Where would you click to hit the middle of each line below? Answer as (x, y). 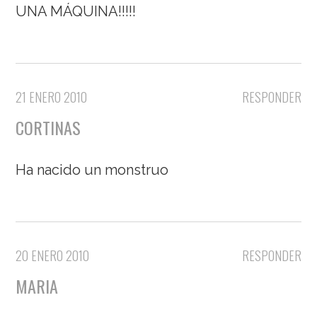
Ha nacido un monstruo (92, 170)
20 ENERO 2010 (53, 256)
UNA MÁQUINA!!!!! (76, 12)
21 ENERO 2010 (52, 97)
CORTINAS (48, 128)
